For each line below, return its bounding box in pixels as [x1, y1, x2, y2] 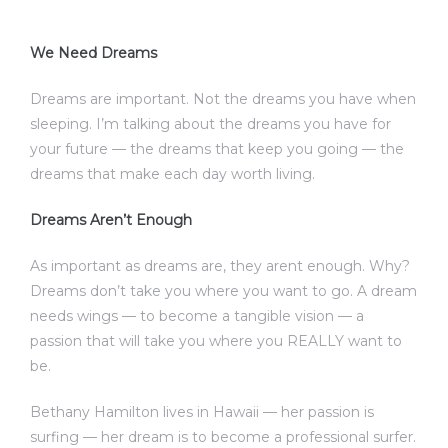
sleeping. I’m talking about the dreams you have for [30, 115, 391, 134]
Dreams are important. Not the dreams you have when [30, 90, 416, 109]
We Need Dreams [30, 44, 157, 63]
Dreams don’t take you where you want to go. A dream [30, 282, 417, 301]
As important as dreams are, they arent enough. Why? [30, 257, 410, 276]
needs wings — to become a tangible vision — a [30, 307, 364, 326]
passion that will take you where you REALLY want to [30, 332, 402, 351]
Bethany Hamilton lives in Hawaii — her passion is [30, 403, 374, 422]
